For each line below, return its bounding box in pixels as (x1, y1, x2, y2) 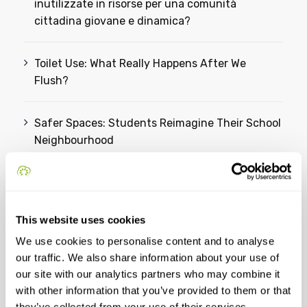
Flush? (34, 74, 69, 88)
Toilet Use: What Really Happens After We (34, 57, 247, 71)
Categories (24, 242, 93, 259)
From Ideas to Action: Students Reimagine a (34, 176, 262, 190)
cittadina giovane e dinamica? (34, 14, 191, 28)
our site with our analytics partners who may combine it (16, 268, 280, 280)
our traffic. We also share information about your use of (16, 251, 279, 264)
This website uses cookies (16, 213, 146, 225)
